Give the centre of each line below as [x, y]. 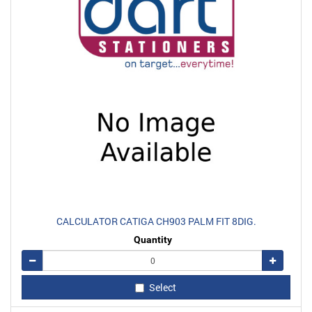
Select [162, 288]
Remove [50, 259]
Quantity [153, 239]
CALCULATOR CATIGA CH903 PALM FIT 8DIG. [156, 221]
